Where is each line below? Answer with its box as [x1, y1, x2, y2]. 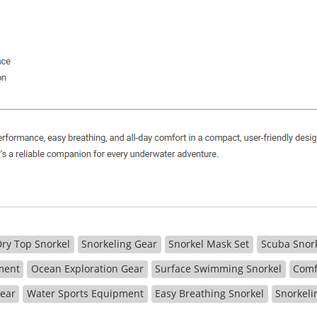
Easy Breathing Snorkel [155, 287, 265, 300]
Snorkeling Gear [81, 237, 158, 250]
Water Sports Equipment [26, 287, 144, 300]
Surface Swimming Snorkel [155, 262, 282, 275]
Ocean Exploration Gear [30, 262, 144, 275]
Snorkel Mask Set [168, 237, 250, 250]
